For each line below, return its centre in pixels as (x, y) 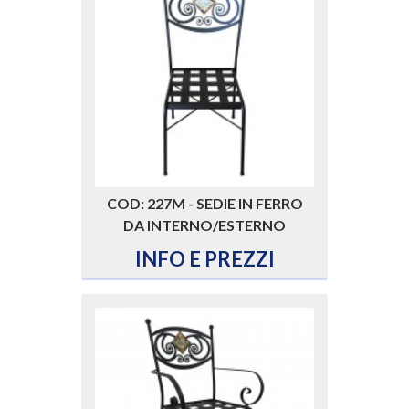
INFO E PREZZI (204, 259)
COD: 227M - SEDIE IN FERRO (204, 204)
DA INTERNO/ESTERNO (204, 225)
